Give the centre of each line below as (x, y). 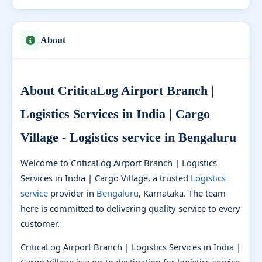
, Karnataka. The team (182, 193)
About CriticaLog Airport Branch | (117, 90)
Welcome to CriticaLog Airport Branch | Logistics (119, 162)
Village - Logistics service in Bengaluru (128, 137)
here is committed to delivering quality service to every (130, 208)
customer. (40, 223)
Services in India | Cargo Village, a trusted (106, 177)
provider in (72, 193)
